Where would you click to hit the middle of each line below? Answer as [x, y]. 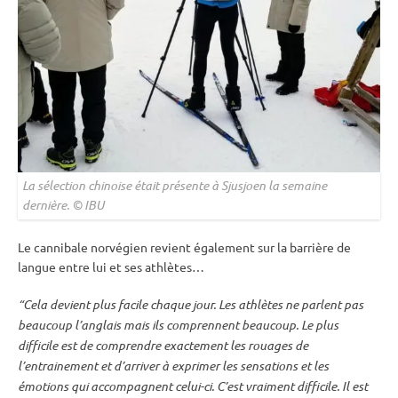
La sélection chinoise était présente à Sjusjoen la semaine [175, 186]
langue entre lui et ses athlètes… [111, 267]
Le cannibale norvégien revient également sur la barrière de [184, 247]
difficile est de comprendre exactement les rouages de [163, 346]
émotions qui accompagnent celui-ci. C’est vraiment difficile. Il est [193, 386]
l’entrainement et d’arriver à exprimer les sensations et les [173, 366]
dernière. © [53, 205]
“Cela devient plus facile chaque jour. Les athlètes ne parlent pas [191, 305]
